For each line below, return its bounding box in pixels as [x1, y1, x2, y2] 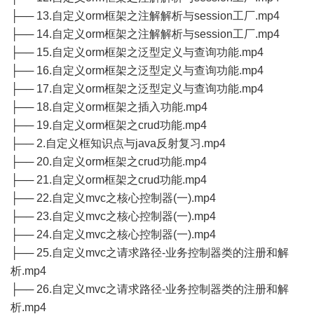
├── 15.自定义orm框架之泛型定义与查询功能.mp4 [11, 46, 264, 58]
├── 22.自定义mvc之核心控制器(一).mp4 [11, 192, 216, 204]
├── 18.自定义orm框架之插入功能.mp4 [11, 101, 207, 113]
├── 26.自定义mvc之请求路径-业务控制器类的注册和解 [11, 283, 289, 295]
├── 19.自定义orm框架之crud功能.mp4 [11, 119, 207, 131]
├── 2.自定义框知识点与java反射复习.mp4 [11, 137, 226, 149]
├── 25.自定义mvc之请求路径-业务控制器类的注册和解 [11, 247, 289, 259]
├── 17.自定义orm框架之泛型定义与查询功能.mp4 [11, 83, 264, 95]
